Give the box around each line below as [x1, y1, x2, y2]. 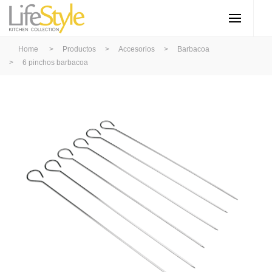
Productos [63, 45, 96, 53]
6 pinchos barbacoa [22, 58, 88, 67]
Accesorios [118, 45, 155, 53]
